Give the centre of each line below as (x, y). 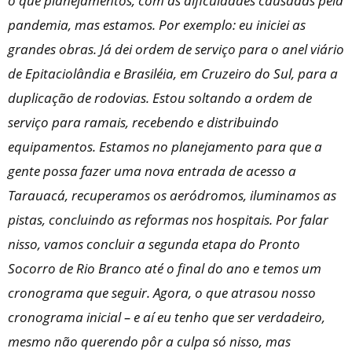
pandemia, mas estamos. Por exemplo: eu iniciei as (157, 25)
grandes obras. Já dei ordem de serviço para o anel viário (176, 49)
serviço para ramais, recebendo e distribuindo (143, 122)
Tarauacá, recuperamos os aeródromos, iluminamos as (172, 195)
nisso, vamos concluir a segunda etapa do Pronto (154, 244)
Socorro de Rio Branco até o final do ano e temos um (165, 268)
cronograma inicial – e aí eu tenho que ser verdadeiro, (167, 317)
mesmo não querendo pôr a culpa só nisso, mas (149, 341)
